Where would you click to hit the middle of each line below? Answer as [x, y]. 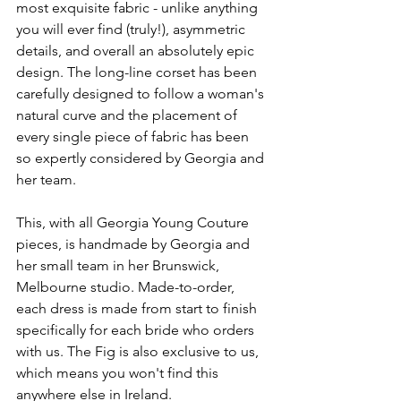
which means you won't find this [119, 373]
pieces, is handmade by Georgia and [135, 244]
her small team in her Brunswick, [119, 265]
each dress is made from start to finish [138, 308]
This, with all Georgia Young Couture [134, 222]
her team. [46, 179]
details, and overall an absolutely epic [137, 51]
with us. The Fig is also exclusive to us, [139, 351]
